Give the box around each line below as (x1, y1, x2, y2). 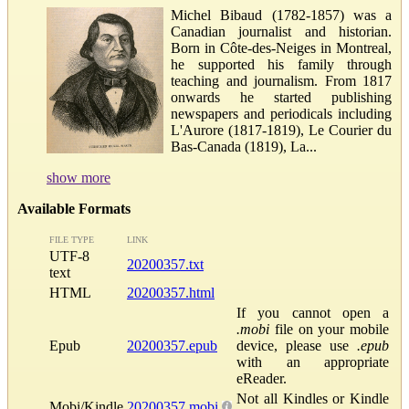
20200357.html (127, 284, 215, 300)
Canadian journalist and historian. (171, 23, 392, 39)
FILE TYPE (49, 234, 94, 245)
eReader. (236, 370, 287, 386)
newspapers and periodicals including (171, 105, 392, 121)
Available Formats (17, 200, 131, 216)
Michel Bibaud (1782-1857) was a (171, 6, 392, 23)
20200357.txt (127, 256, 204, 272)
